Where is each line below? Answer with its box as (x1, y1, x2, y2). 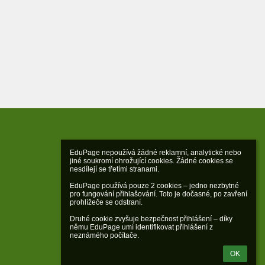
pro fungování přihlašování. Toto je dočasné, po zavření (70, 190, 247, 198)
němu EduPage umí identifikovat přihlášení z (70, 223, 213, 231)
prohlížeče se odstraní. (70, 198, 143, 206)
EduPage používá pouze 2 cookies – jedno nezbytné (70, 182, 239, 190)
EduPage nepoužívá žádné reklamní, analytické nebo (70, 148, 241, 157)
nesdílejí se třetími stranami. (70, 165, 159, 173)
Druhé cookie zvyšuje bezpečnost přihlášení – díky (70, 215, 232, 223)
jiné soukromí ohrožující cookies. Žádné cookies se (70, 157, 233, 165)
